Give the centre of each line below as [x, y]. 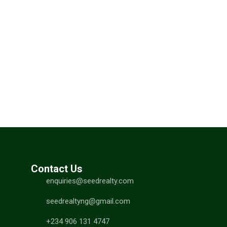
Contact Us [56, 169]
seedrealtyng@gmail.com [88, 201]
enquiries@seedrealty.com [90, 181]
